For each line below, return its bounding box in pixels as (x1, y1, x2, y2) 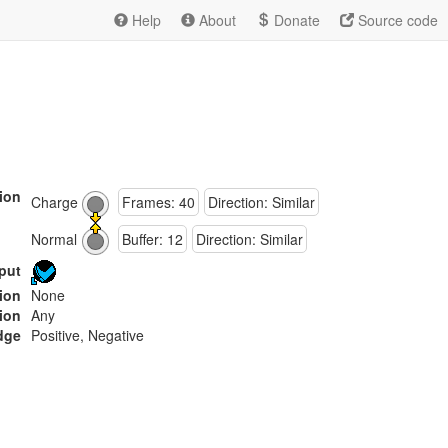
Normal (31, 229, 77, 250)
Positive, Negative (31, 325, 144, 345)
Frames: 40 (122, 192, 195, 213)
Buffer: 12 (122, 229, 183, 250)
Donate (270, 10, 320, 30)
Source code (354, 10, 438, 30)
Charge (31, 192, 78, 213)
